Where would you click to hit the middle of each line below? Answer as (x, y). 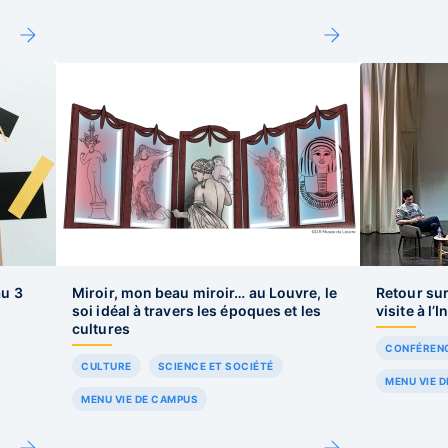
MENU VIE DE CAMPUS (139, 399)
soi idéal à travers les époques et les (196, 310)
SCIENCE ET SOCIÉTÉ (215, 366)
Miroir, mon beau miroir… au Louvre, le (204, 292)
